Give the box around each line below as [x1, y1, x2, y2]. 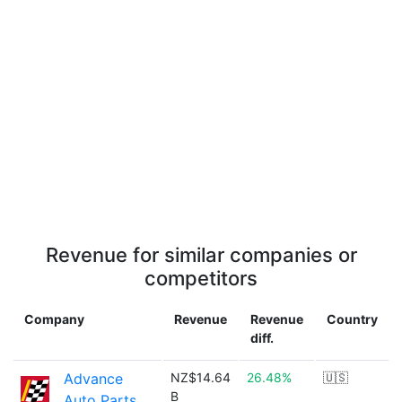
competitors [144, 267, 258, 290]
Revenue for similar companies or [45, 243, 357, 267]
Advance [64, 370, 123, 388]
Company [24, 311, 84, 327]
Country [327, 311, 378, 327]
